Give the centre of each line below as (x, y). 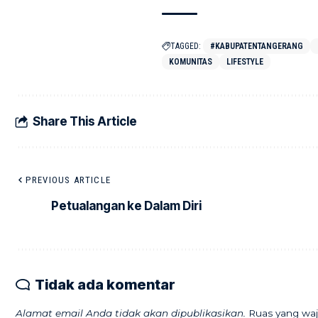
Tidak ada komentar (105, 285)
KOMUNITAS (190, 62)
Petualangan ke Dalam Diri (126, 205)
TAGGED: (185, 46)
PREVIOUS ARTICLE (68, 180)
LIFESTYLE (245, 62)
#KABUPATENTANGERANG (256, 46)
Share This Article (85, 121)
